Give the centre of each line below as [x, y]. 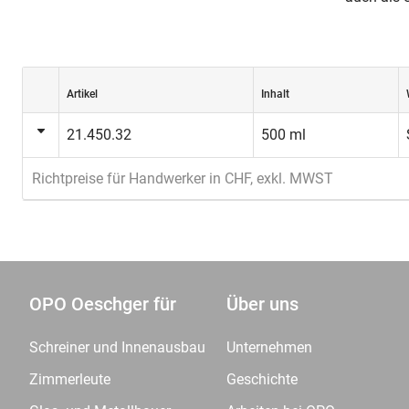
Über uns [262, 304]
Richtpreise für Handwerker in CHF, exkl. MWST [183, 178]
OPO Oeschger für [103, 304]
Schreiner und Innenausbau [117, 347]
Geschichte [262, 379]
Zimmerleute [70, 379]
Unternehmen [269, 347]
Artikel [82, 94]
